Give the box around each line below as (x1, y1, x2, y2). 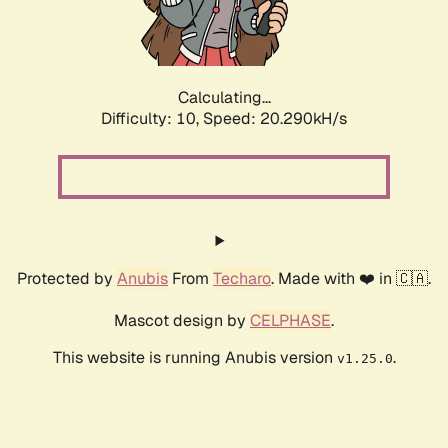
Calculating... (177, 87, 271, 109)
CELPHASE (250, 310, 331, 332)
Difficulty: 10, (101, 108, 203, 130)
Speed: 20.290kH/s (203, 108, 347, 130)
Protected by (17, 268, 117, 290)
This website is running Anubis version (52, 347, 337, 369)
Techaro (213, 268, 271, 290)
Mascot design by (114, 310, 250, 332)
